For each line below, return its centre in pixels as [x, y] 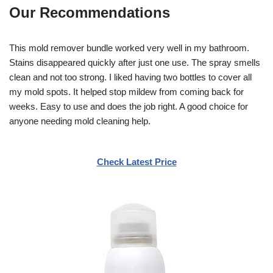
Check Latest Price [136, 161]
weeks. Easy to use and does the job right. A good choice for [129, 106]
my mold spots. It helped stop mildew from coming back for [126, 91]
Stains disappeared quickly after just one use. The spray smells [135, 62]
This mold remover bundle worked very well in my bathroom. [129, 48]
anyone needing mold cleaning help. [80, 121]
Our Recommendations [90, 12]
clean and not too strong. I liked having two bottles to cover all [130, 77]
